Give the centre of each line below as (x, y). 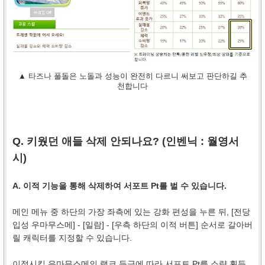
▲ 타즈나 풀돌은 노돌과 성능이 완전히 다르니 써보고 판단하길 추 (132, 76)
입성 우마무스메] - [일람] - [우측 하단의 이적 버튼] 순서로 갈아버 (132, 225)
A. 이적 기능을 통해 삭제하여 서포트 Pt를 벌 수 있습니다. (119, 186)
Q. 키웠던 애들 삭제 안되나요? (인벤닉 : (110, 142)
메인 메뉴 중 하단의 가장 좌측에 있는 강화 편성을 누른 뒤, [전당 (131, 212)
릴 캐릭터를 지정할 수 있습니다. (72, 238)
